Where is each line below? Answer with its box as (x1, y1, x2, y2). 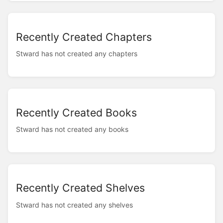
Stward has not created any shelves (16, 200, 133, 209)
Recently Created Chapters (16, 30, 152, 43)
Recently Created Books (16, 106, 137, 119)
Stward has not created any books (16, 124, 128, 133)
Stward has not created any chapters (16, 49, 137, 58)
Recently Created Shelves (16, 181, 145, 195)
